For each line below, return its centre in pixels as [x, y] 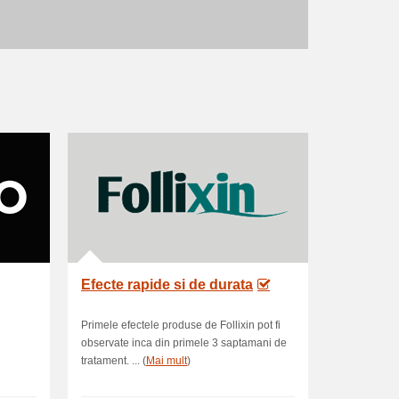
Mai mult [167, 361]
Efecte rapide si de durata [167, 285]
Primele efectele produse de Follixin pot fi [181, 325]
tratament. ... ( [114, 361]
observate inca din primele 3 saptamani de [184, 343]
